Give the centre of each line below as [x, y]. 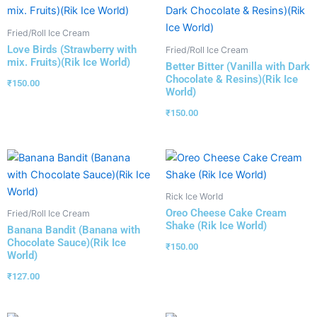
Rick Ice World [195, 197]
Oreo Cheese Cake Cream [226, 213]
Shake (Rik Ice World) [216, 226]
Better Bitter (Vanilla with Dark [238, 67]
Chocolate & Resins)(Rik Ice [232, 80]
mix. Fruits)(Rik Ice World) [69, 63]
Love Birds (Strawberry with [72, 50]
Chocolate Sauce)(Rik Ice [67, 243]
